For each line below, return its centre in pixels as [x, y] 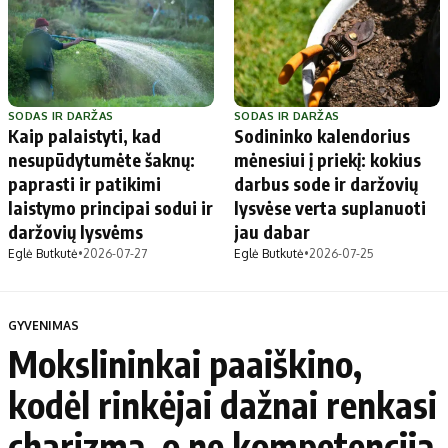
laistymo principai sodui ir [110, 207]
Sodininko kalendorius [322, 135]
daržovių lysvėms [75, 231]
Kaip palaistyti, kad [84, 135]
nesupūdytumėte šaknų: [101, 159]
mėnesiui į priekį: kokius [327, 159]
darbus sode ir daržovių [326, 183]
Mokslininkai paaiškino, [185, 363]
